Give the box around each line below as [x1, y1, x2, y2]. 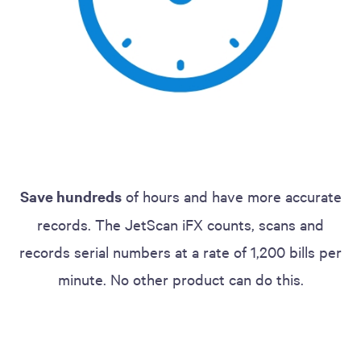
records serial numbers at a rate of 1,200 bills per [19, 242, 342, 262]
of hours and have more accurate [121, 186, 342, 206]
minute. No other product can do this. [57, 269, 304, 289]
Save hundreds [19, 186, 122, 207]
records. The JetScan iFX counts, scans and [37, 214, 324, 234]
